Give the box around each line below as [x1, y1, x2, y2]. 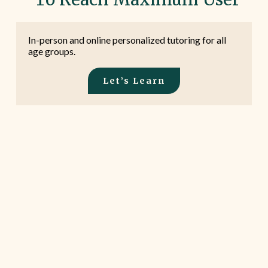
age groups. [28, 45, 75, 57]
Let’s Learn [103, 75, 165, 86]
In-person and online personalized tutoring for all [28, 33, 226, 45]
